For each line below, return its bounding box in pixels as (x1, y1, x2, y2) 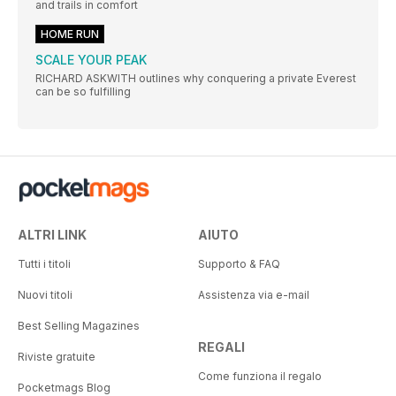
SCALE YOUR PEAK (35, 52, 147, 68)
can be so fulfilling (35, 85, 131, 99)
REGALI (198, 339, 245, 355)
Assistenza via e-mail (198, 288, 309, 302)
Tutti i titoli (18, 257, 71, 271)
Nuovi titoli (18, 288, 72, 302)
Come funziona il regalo (198, 369, 322, 384)
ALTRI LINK (18, 227, 87, 243)
